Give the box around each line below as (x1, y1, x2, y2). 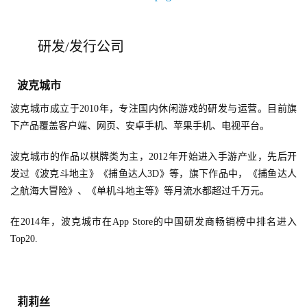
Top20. (10, 234, 38, 245)
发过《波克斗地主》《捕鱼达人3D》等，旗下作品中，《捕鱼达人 (10, 169, 297, 180)
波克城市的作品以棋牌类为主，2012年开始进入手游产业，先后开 (10, 151, 297, 162)
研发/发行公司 (38, 39, 124, 55)
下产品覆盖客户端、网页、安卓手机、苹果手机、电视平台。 (10, 121, 269, 132)
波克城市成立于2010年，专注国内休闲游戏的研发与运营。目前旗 (10, 103, 297, 114)
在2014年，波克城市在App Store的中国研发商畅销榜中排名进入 (10, 217, 297, 228)
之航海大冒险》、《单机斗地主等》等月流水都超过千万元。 (10, 186, 269, 197)
